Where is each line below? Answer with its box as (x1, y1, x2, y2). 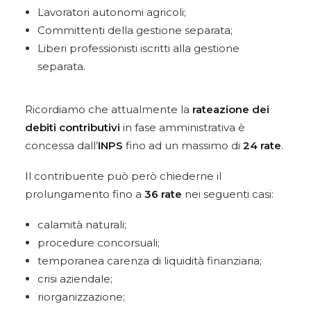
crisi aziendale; (37, 272, 112, 285)
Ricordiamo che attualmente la (25, 103, 192, 116)
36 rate (144, 187, 182, 201)
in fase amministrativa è (120, 121, 245, 134)
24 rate (243, 139, 281, 152)
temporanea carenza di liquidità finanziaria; (37, 254, 262, 267)
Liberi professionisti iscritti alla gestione (37, 42, 239, 55)
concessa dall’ (25, 139, 98, 152)
